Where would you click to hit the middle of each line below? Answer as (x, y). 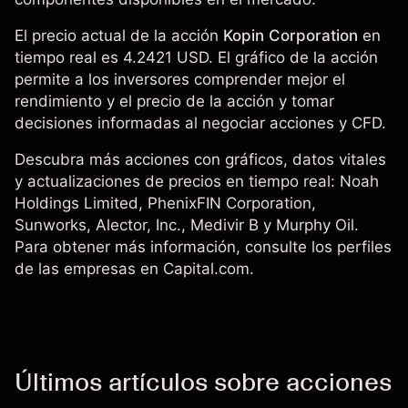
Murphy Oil (315, 225)
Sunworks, (55, 225)
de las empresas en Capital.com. (134, 269)
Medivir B (224, 225)
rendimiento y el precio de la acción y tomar (174, 101)
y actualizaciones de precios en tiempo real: (177, 181)
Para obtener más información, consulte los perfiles (203, 247)
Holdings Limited (76, 203)
